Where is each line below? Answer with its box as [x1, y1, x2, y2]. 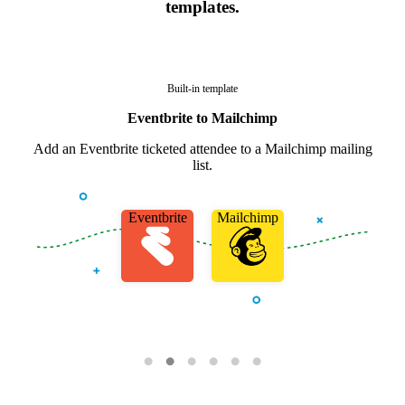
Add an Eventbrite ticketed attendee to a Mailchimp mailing [33, 141, 372, 157]
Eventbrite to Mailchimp [127, 110, 278, 127]
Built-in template [167, 82, 238, 96]
